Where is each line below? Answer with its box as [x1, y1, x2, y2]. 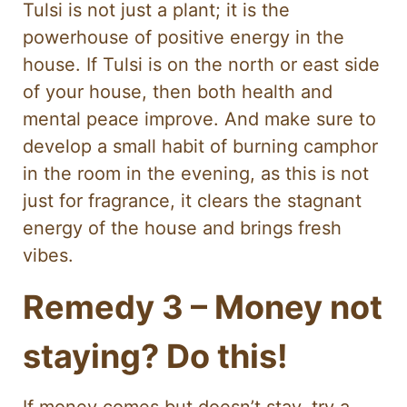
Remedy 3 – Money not [23, 286, 382, 327]
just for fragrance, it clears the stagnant [23, 190, 362, 213]
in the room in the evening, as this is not [23, 163, 369, 185]
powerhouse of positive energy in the [23, 26, 344, 49]
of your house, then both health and [23, 81, 333, 104]
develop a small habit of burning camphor [23, 135, 378, 158]
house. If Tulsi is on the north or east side [23, 54, 380, 76]
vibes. [23, 244, 74, 267]
